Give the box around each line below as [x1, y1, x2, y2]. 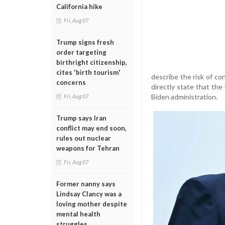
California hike [56, 3, 102, 11]
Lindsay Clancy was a [56, 190, 122, 198]
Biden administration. [151, 92, 217, 101]
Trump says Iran [56, 114, 106, 122]
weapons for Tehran [56, 144, 120, 152]
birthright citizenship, [56, 58, 127, 66]
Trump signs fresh [56, 38, 114, 46]
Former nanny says [56, 180, 116, 188]
